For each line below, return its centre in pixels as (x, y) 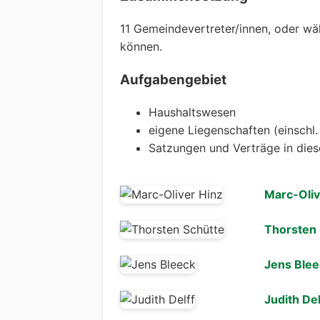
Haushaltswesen (192, 112)
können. (141, 47)
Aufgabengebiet (173, 79)
